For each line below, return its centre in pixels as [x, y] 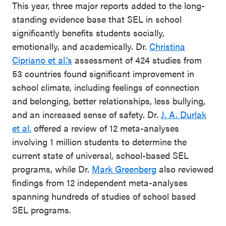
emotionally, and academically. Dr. [81, 46]
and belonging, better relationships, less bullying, [109, 101]
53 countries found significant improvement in [103, 73]
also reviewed [185, 169]
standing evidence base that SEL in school [97, 19]
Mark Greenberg [124, 169]
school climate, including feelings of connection [106, 87]
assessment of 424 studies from [137, 60]
